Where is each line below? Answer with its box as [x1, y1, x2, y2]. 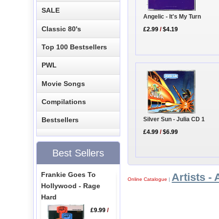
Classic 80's [42, 24, 82, 33]
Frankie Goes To [41, 170, 96, 178]
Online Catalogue [128, 176, 168, 182]
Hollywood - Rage [41, 181, 100, 190]
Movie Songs [42, 79, 86, 88]
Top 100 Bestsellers [42, 43, 108, 51]
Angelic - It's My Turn [143, 13, 201, 20]
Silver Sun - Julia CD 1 [143, 115, 205, 123]
